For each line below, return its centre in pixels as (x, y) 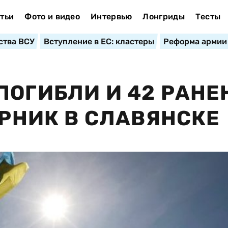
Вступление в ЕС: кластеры (99, 41)
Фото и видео (52, 17)
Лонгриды (164, 17)
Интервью (111, 17)
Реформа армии (195, 41)
